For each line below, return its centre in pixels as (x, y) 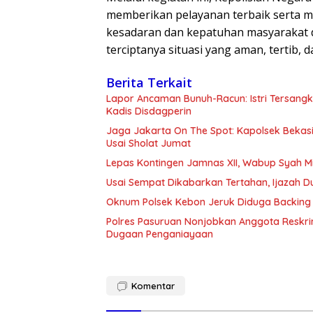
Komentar (153, 286)
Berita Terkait (149, 83)
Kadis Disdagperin (149, 111)
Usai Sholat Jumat (148, 144)
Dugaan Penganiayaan (160, 234)
